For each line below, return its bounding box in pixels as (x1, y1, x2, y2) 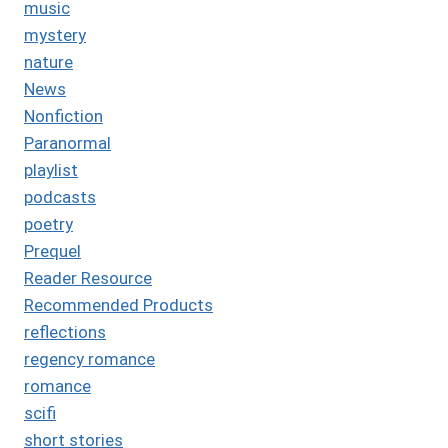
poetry (24, 213, 73, 234)
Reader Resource (24, 267, 152, 288)
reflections (24, 321, 106, 342)
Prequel (24, 240, 81, 261)
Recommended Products (24, 294, 213, 315)
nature (24, 51, 73, 72)
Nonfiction (24, 105, 103, 126)
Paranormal (24, 132, 111, 153)
